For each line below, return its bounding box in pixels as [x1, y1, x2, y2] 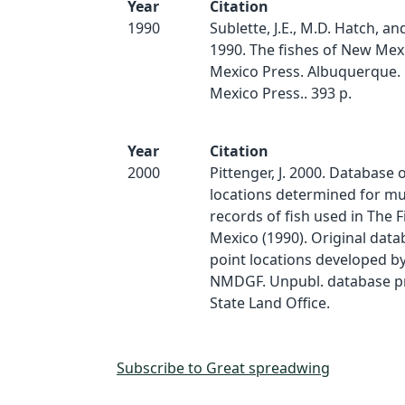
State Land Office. [209, 293, 330, 313]
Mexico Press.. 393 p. [209, 83, 352, 103]
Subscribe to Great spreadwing [117, 358, 330, 378]
